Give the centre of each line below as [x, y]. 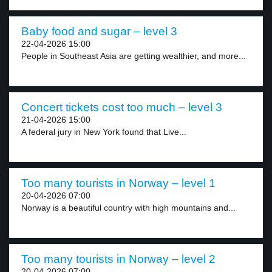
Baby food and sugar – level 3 [99, 31]
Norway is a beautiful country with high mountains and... [128, 208]
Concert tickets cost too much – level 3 [122, 107]
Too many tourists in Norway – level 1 [118, 183]
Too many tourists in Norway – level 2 [118, 259]
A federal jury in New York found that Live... [104, 132]
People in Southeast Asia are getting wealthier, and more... [134, 56]
